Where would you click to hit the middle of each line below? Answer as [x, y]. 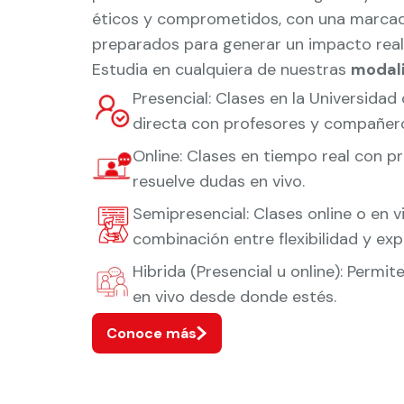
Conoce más [151, 333]
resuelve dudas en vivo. [219, 181]
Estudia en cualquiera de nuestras [221, 69]
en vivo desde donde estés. [234, 297]
